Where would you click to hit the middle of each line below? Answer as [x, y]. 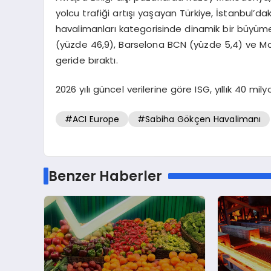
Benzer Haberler [105, 176]
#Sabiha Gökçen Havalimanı [199, 119]
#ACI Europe [92, 119]
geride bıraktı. [87, 60]
